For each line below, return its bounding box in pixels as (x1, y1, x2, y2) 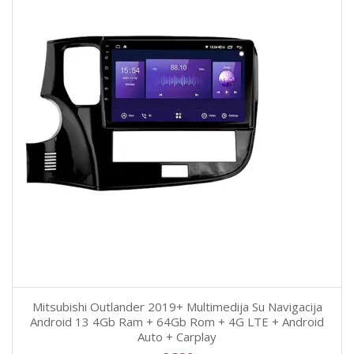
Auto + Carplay (137, 329, 217, 345)
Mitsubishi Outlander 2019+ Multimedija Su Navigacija (32, 299, 322, 315)
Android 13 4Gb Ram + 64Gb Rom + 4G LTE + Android (30, 314, 324, 330)
